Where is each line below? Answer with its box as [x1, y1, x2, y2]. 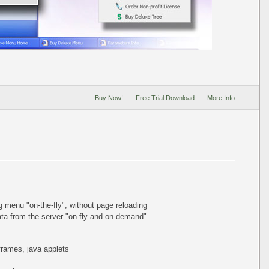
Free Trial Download [136, 94, 195, 101]
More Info [207, 94, 235, 101]
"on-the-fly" [26, 201, 65, 210]
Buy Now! [95, 94, 123, 101]
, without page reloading [65, 201, 147, 210]
